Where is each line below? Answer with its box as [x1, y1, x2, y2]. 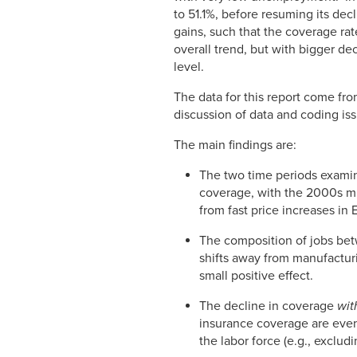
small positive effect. [199, 268, 313, 284]
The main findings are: [174, 137, 296, 154]
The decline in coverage [199, 298, 337, 315]
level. [174, 59, 204, 76]
